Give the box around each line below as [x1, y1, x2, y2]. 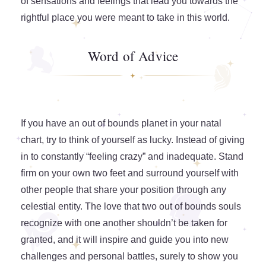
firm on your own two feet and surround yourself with [21, 168, 239, 179]
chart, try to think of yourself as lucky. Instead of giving [21, 135, 245, 145]
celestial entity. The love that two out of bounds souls [21, 201, 241, 212]
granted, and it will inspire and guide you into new [21, 235, 229, 245]
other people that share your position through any [21, 185, 226, 195]
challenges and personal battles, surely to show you [21, 251, 238, 262]
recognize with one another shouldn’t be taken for [21, 218, 227, 229]
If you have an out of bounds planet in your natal [21, 118, 221, 129]
